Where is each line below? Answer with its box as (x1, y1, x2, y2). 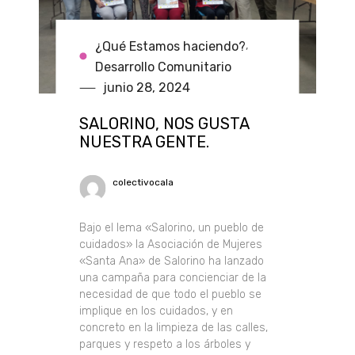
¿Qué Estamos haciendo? (95, 38, 246, 54)
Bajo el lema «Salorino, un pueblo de (79, 220, 265, 235)
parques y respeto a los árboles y (79, 337, 251, 351)
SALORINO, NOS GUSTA (79, 113, 250, 133)
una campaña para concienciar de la (79, 270, 267, 284)
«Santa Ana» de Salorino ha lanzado (79, 254, 265, 268)
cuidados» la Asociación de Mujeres (79, 237, 263, 251)
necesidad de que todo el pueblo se (79, 287, 262, 301)
